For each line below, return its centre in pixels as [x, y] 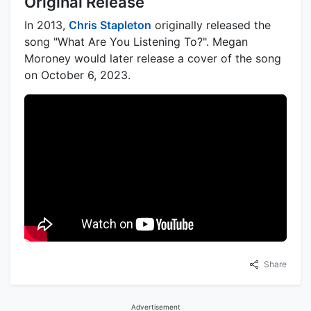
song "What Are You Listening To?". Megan [136, 41]
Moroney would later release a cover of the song [153, 58]
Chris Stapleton [110, 25]
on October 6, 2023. [77, 75]
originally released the [211, 25]
